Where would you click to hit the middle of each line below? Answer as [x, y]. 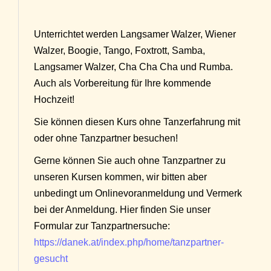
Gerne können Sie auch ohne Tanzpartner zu [130, 161]
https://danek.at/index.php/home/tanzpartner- [129, 243]
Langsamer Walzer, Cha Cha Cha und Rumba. [133, 67]
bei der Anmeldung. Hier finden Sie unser [122, 210]
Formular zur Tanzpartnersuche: [102, 226]
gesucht [51, 259]
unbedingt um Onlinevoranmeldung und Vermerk [138, 194]
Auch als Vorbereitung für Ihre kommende [122, 83]
